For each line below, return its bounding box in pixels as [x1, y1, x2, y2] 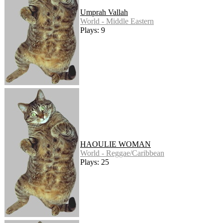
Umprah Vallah [80, 8, 128, 17]
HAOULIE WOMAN [80, 140, 151, 149]
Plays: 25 [80, 158, 109, 167]
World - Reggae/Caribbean [80, 149, 164, 158]
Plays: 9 [80, 26, 105, 35]
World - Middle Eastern [80, 17, 154, 26]
